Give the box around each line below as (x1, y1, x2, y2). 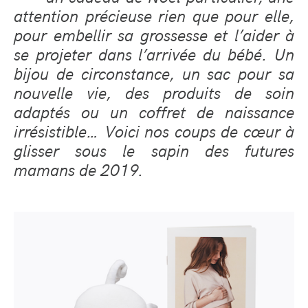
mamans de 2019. (14, 157, 144, 180)
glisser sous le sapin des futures (14, 138, 294, 161)
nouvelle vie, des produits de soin (14, 80, 294, 103)
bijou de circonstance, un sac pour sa (14, 61, 294, 84)
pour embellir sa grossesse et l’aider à (14, 23, 294, 45)
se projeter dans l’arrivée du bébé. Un (14, 42, 294, 65)
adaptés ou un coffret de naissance (14, 100, 294, 122)
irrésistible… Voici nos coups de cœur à (14, 119, 294, 142)
